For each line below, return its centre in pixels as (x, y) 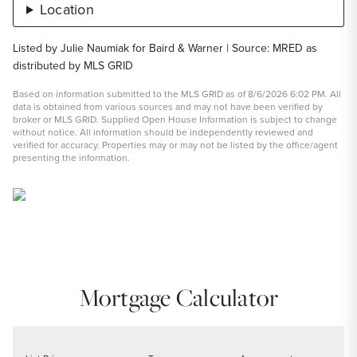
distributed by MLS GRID (73, 65)
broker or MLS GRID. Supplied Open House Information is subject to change (175, 119)
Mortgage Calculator (178, 297)
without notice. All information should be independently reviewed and (163, 132)
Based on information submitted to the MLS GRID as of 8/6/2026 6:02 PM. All (177, 94)
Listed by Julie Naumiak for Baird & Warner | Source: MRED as (165, 48)
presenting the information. (71, 157)
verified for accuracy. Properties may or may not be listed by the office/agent (175, 145)
